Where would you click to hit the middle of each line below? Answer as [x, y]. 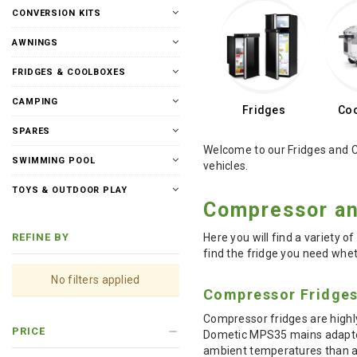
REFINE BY [41, 237]
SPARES [31, 131]
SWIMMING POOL [54, 161]
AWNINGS [35, 43]
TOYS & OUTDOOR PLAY [70, 190]
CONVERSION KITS [57, 13]
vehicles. [226, 166]
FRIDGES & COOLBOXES [69, 72]
